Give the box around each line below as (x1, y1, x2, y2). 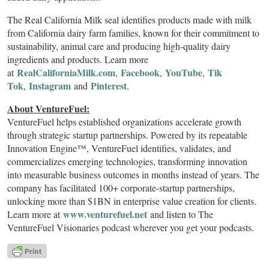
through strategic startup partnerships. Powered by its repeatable (7, 128, 247, 142)
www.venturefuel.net (63, 207, 147, 222)
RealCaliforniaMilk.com (14, 65, 115, 80)
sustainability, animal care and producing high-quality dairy (7, 40, 231, 53)
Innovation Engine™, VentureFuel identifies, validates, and (7, 142, 231, 155)
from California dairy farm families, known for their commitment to (7, 26, 259, 40)
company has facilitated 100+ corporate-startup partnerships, (7, 181, 235, 195)
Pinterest (88, 79, 127, 93)
